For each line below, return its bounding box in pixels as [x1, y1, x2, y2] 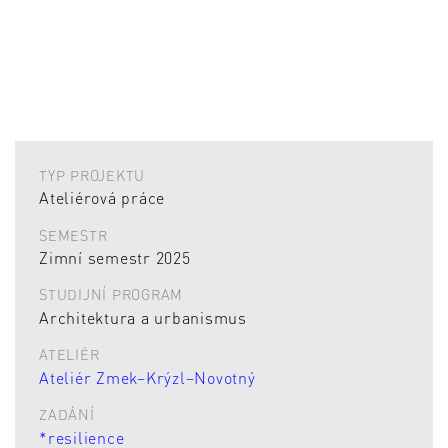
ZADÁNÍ [39, 405, 95, 424]
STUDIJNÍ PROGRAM [39, 285, 183, 304]
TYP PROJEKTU [39, 165, 145, 184]
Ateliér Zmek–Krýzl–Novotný [39, 366, 256, 388]
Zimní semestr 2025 [39, 247, 191, 269]
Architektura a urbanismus [39, 306, 247, 328]
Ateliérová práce [39, 187, 165, 209]
